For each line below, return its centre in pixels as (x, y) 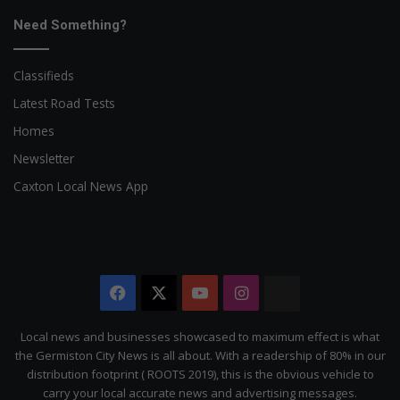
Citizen (326, 330)
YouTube (242, 293)
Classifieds (44, 76)
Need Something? (70, 25)
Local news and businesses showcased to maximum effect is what (200, 337)
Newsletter (44, 159)
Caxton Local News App (81, 187)
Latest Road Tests (64, 104)
